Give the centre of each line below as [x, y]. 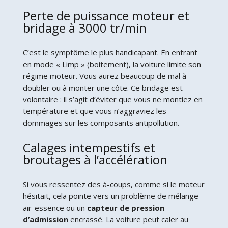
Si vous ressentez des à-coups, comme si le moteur [113, 184]
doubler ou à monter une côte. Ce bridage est [103, 87]
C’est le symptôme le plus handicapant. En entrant [110, 52]
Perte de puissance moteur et [106, 15]
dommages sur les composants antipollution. [101, 122]
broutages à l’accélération [95, 159]
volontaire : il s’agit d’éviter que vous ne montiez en [112, 99]
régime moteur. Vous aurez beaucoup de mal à [104, 76]
